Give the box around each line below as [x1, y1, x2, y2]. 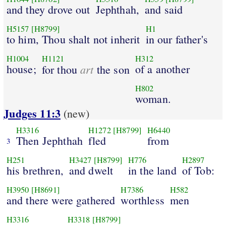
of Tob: [182, 162, 214, 178]
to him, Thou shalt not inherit [6, 31, 140, 46]
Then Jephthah [16, 133, 83, 148]
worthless [121, 192, 164, 207]
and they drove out [6, 2, 90, 17]
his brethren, [6, 162, 64, 178]
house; [6, 61, 36, 76]
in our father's [145, 31, 208, 46]
